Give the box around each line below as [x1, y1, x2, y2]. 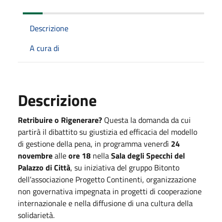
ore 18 [68, 149, 91, 162]
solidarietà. [18, 209, 55, 221]
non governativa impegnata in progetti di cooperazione [18, 185, 202, 197]
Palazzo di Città [18, 161, 70, 173]
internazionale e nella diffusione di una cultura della [18, 197, 193, 209]
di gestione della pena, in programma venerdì [18, 137, 171, 150]
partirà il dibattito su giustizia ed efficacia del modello [18, 125, 197, 138]
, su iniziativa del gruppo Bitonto [70, 161, 179, 173]
